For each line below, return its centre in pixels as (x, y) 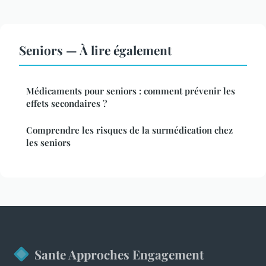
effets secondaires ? (66, 103)
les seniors (48, 142)
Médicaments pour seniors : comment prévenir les (131, 91)
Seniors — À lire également (95, 50)
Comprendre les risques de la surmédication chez (129, 130)
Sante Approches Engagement (119, 254)
